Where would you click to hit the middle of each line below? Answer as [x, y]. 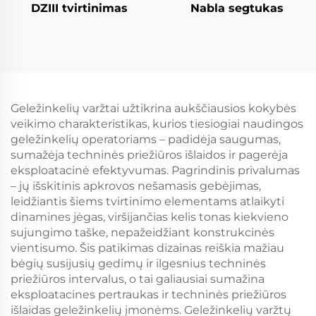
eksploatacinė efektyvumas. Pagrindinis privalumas [155, 170]
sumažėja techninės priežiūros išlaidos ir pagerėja [149, 155]
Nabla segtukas [237, 8]
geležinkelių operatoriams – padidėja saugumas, [146, 139]
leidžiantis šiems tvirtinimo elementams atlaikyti [147, 201]
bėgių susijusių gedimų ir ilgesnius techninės [138, 263]
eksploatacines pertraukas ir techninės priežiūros [148, 294]
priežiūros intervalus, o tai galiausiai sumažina [138, 279]
